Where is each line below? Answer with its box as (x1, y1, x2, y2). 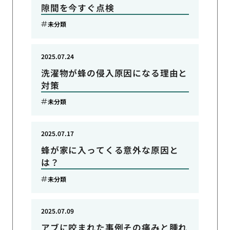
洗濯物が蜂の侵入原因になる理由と (41, 66, 188, 79)
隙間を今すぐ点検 (41, 1, 114, 14)
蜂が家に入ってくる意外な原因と (41, 144, 179, 157)
